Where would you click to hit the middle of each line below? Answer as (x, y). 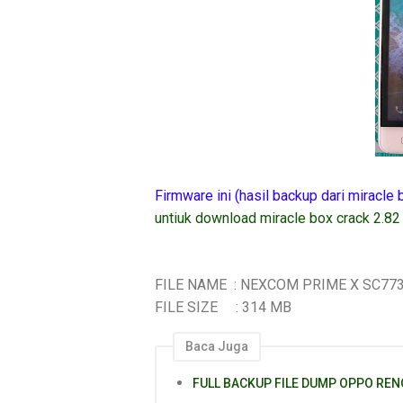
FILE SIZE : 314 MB (223, 307)
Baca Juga (217, 346)
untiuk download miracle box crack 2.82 (278, 218)
